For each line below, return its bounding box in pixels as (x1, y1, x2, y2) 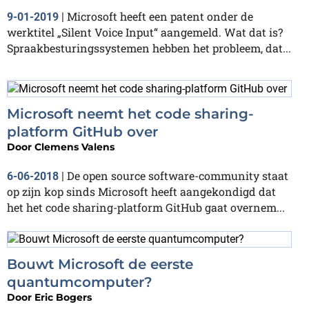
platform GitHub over (7, 123, 158, 140)
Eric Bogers (34, 291, 92, 304)
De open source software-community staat (67, 168, 288, 183)
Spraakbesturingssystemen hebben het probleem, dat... (7, 40, 291, 55)
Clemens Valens (34, 140, 114, 153)
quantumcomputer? (7, 274, 152, 291)
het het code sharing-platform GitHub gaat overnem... (7, 199, 285, 215)
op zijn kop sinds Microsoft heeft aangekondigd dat (7, 183, 276, 199)
